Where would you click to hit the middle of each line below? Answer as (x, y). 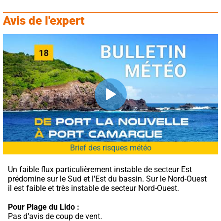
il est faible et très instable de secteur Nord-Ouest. (93, 188)
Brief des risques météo (110, 147)
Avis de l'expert (44, 21)
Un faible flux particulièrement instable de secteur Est (100, 169)
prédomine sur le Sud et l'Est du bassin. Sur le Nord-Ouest (107, 179)
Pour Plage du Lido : (44, 207)
